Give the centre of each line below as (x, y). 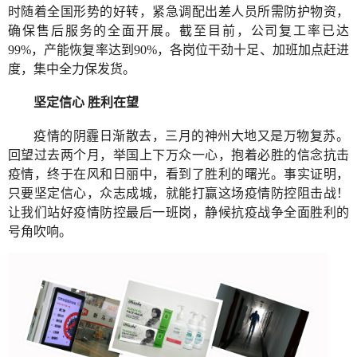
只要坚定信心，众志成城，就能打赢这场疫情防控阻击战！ (178, 193)
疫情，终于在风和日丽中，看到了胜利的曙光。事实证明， (178, 174)
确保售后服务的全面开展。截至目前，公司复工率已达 (178, 31)
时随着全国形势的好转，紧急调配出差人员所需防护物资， (178, 12)
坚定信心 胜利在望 (86, 102)
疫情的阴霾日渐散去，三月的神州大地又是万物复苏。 (191, 136)
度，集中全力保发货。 (72, 69)
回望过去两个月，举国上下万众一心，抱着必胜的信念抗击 (178, 155)
